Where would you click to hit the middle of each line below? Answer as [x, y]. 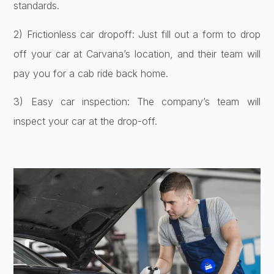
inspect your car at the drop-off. [86, 121]
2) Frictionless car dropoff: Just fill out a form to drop [137, 34]
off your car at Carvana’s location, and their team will [137, 54]
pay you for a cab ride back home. [91, 73]
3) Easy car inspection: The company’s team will [137, 102]
